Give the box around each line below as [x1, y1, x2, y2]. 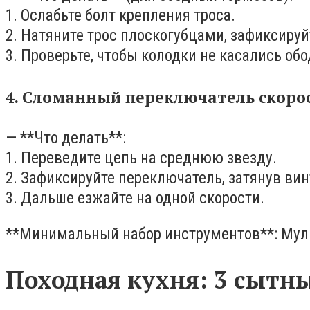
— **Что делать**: [6, 129, 126, 148]
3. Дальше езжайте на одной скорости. [6, 189, 264, 208]
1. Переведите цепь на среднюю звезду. [6, 149, 277, 168]
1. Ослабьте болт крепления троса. [6, 6, 235, 25]
